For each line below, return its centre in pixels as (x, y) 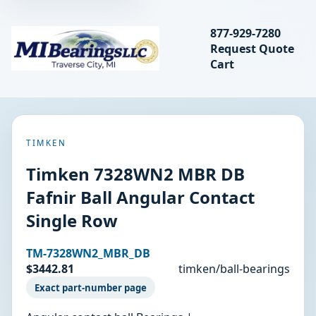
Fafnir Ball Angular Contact (140, 197)
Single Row (72, 220)
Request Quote (253, 48)
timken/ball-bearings (234, 269)
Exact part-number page (91, 287)
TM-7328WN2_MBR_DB (88, 254)
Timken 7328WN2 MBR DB (135, 174)
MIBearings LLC (52, 55)
